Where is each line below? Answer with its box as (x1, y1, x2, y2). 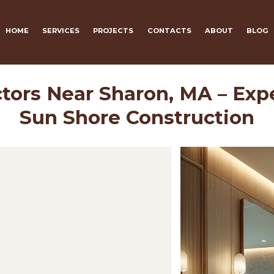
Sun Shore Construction (20, 106, 254, 130)
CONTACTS (147, 26, 191, 35)
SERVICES (42, 26, 80, 35)
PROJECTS (93, 26, 134, 35)
